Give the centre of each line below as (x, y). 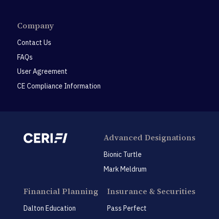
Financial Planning (61, 191)
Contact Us (34, 43)
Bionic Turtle (123, 155)
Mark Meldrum (125, 169)
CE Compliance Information (59, 86)
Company (35, 26)
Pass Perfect (127, 208)
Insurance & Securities (151, 191)
